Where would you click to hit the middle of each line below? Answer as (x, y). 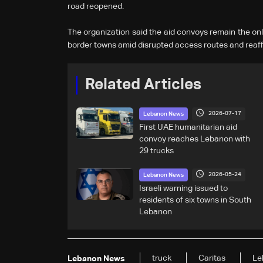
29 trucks (156, 151)
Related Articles (143, 85)
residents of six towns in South (195, 200)
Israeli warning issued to (183, 188)
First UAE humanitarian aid (188, 127)
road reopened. (96, 6)
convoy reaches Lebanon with (194, 139)
